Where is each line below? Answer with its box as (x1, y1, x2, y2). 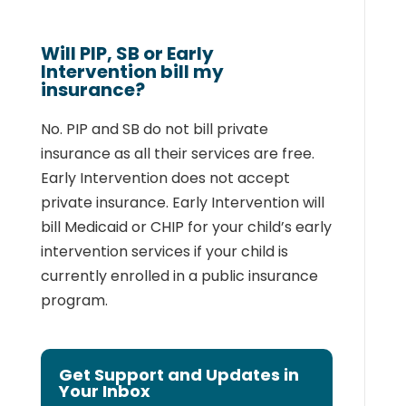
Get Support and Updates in (58, 363, 299, 386)
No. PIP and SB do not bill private (40, 119, 268, 140)
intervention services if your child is (40, 241, 288, 262)
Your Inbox (58, 380, 150, 402)
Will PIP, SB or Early (40, 41, 214, 66)
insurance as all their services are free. (40, 143, 314, 164)
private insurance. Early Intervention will (40, 192, 324, 213)
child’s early (246, 217, 332, 237)
